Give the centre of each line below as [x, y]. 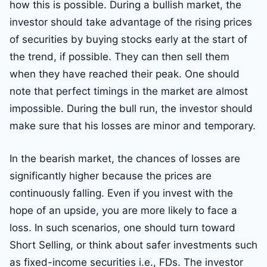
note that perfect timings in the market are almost [129, 91]
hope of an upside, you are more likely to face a [123, 211]
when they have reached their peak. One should [125, 74]
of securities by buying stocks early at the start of [128, 40]
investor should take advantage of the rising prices [131, 22]
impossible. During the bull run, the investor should [131, 109]
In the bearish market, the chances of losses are [125, 159]
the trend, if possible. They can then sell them [119, 57]
